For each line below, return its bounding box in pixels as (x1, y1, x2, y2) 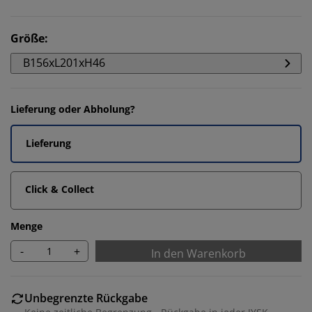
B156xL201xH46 (23, 55, 105, 70)
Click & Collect (25, 182, 94, 196)
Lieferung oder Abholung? (10, 102, 135, 116)
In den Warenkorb (151, 246, 246, 261)
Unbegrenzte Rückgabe (24, 290, 148, 306)
